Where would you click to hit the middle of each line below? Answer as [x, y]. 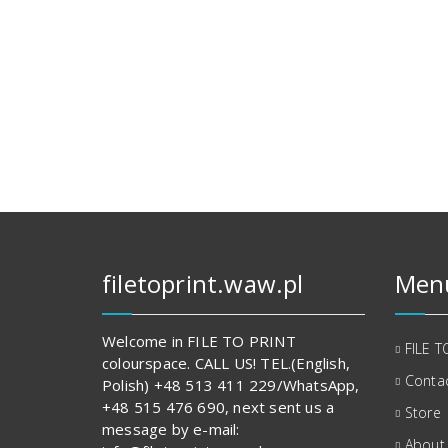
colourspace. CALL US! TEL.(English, [226, 362]
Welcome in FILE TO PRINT [199, 340]
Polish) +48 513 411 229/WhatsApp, [231, 384]
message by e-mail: [171, 428]
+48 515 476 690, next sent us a [218, 406]
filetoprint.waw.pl [203, 283]
